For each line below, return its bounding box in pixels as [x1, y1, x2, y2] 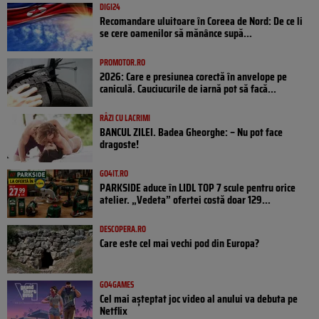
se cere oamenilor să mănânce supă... [100, 24, 252, 43]
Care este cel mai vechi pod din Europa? [100, 234, 259, 253]
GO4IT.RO [100, 167, 128, 181]
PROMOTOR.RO [100, 56, 145, 70]
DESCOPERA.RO [100, 222, 146, 236]
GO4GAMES [100, 278, 134, 292]
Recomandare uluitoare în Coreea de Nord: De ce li [100, 12, 303, 31]
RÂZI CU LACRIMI [100, 111, 150, 125]
